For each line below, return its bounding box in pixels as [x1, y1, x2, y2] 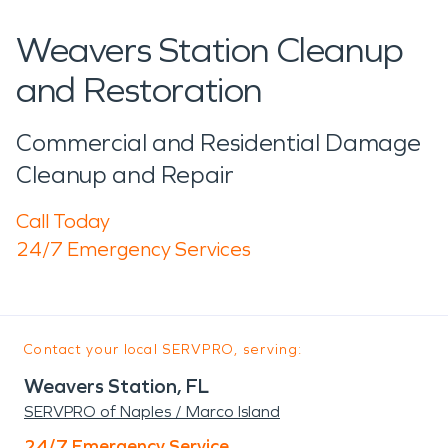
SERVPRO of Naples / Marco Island [24, 401, 280, 421]
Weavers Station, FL [24, 373, 209, 398]
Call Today [16, 208, 110, 233]
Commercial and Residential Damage [16, 128, 422, 157]
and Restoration [16, 68, 263, 112]
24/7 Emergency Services [16, 236, 251, 261]
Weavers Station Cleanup [16, 28, 404, 72]
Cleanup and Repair [16, 160, 234, 189]
